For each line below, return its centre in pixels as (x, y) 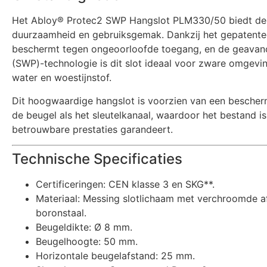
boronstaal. (61, 213)
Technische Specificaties (97, 159)
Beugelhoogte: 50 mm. (87, 242)
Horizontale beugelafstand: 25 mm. (115, 256)
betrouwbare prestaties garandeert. (92, 129)
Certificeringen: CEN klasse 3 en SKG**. (125, 184)
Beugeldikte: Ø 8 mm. (84, 227)
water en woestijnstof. (62, 78)
